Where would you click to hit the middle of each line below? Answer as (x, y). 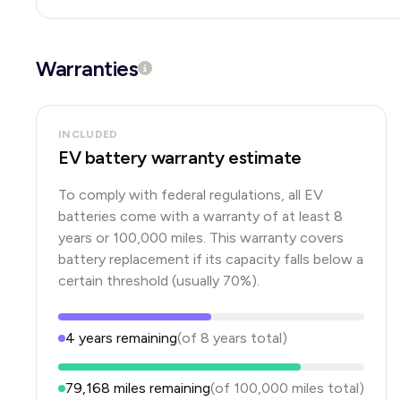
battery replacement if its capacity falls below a (211, 259)
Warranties (87, 68)
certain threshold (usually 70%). (159, 281)
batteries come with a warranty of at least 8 (200, 216)
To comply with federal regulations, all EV (191, 195)
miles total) (326, 388)
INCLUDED (88, 134)
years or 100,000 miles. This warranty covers (201, 238)
